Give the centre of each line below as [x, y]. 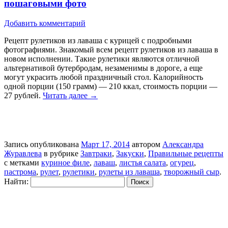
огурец [182, 162]
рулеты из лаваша [129, 172]
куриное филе [65, 162]
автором [146, 144]
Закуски [130, 153]
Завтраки [96, 153]
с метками [23, 162]
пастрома [20, 172]
